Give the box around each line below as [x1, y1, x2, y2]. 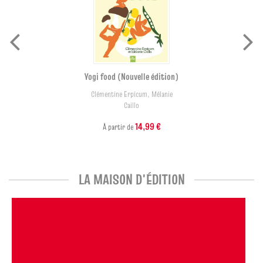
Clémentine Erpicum [90, 88, 147, 100]
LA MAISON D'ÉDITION [78, 169, 185, 189]
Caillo [124, 99, 139, 111]
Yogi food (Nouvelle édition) [85, 69, 178, 83]
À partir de [102, 121, 135, 133]
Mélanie [151, 88, 173, 100]
